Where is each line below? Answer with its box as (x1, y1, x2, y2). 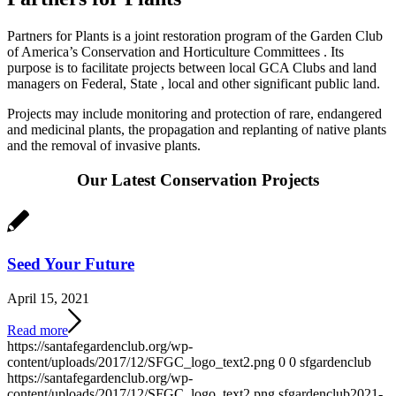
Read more (7, 322, 68, 338)
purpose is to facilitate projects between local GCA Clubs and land (7, 60, 377, 76)
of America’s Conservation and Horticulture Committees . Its (7, 44, 344, 60)
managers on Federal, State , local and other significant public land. (7, 76, 380, 92)
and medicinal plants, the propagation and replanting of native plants (7, 122, 386, 138)
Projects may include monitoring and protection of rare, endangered (7, 106, 382, 122)
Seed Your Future (7, 255, 134, 274)
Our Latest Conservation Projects (77, 170, 319, 189)
